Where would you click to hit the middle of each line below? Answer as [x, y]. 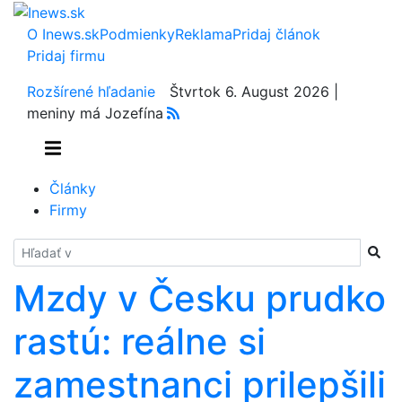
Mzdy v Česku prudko [200, 298]
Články [73, 188]
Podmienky [137, 34]
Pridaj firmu [66, 55]
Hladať [35, 248]
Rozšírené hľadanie [91, 91]
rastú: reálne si [140, 341]
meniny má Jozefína [95, 113]
